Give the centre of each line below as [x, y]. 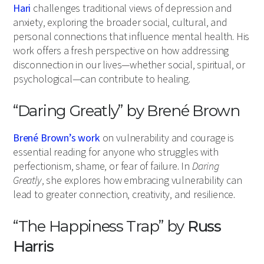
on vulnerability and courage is [167, 138]
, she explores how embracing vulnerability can [142, 181]
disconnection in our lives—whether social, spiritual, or [129, 65]
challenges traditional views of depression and [131, 9]
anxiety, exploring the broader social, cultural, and [120, 23]
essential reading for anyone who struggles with [116, 153]
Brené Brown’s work [57, 138]
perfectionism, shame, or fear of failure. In [103, 167]
